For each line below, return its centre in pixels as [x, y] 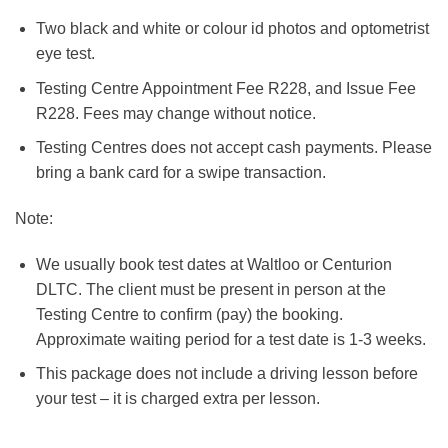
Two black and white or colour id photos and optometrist [232, 28]
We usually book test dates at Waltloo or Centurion [213, 264]
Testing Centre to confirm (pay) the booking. [189, 314]
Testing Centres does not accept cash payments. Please [233, 148]
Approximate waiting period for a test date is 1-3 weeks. [230, 339]
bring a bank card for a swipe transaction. [180, 173]
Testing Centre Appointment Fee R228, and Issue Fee [225, 88]
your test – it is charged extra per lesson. [177, 399]
